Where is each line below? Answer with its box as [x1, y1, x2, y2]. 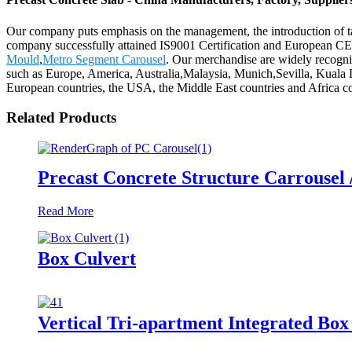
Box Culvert [38, 247, 136, 269]
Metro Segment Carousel [42, 52, 166, 66]
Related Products [6, 109, 116, 126]
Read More [38, 203, 93, 218]
